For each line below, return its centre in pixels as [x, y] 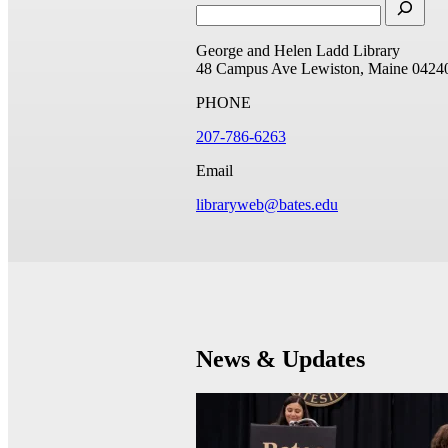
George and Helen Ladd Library [298, 50]
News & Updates [280, 358]
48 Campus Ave [246, 68]
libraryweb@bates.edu [267, 204]
